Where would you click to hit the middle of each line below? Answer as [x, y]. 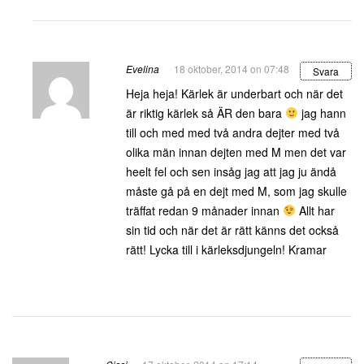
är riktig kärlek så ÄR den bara [206, 113]
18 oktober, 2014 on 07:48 [232, 69]
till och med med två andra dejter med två [233, 132]
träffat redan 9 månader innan [204, 210]
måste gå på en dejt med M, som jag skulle [236, 191]
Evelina [143, 69]
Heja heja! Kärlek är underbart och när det [234, 93]
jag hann [322, 113]
